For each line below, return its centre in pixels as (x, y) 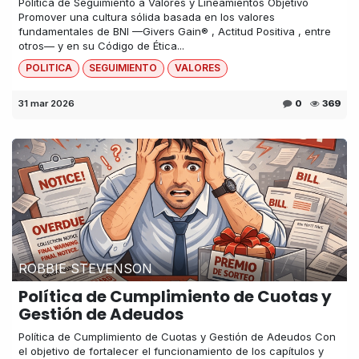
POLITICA (48, 68)
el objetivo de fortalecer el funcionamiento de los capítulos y (171, 351)
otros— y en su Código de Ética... (101, 46)
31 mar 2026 (46, 103)
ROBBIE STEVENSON (85, 268)
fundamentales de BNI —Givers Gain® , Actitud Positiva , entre (175, 32)
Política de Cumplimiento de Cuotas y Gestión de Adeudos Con (177, 336)
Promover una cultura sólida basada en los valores (147, 17)
